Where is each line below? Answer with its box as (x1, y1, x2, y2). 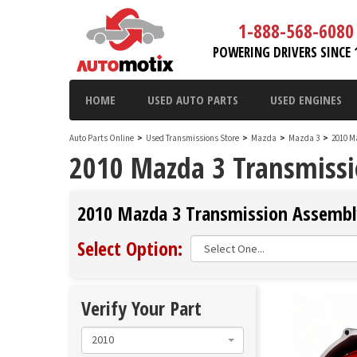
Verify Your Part (81, 295, 202, 321)
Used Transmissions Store (146, 132, 239, 144)
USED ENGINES (270, 92, 342, 108)
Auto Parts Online (69, 132, 134, 144)
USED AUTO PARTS (147, 92, 238, 108)
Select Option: (77, 235, 182, 261)
